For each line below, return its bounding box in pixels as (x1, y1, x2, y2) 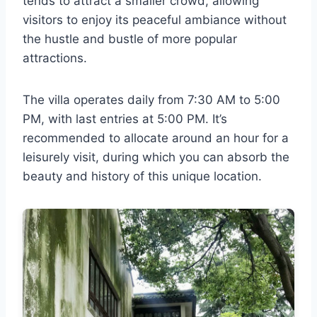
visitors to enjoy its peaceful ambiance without (23, 13, 287, 28)
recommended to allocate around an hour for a (23, 131, 289, 146)
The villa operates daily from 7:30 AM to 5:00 (23, 93, 280, 108)
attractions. (23, 51, 87, 66)
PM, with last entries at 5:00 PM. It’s (23, 112, 227, 127)
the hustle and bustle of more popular (23, 32, 237, 47)
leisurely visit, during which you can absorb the (23, 150, 289, 165)
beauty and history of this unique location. (23, 169, 262, 184)
